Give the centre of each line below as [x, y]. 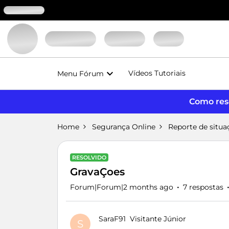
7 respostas [203, 187]
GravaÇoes [97, 172]
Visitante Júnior [158, 219]
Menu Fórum [81, 73]
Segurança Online [124, 127]
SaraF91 [112, 219]
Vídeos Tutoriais [157, 73]
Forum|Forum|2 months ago [122, 187]
